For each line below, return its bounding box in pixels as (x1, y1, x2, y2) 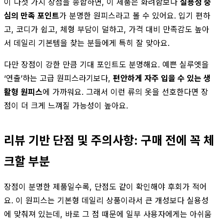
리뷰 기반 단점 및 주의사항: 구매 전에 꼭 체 (4, 133, 214, 148)
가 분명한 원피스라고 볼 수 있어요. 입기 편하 (59, 10, 210, 21)
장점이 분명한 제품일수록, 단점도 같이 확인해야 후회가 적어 (4, 181, 207, 192)
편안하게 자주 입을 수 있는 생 (113, 73, 211, 83)
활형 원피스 (4, 87, 43, 97)
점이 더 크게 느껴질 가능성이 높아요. (4, 100, 128, 110)
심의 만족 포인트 (4, 10, 59, 21)
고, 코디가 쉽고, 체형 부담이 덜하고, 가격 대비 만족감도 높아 (4, 24, 209, 34)
